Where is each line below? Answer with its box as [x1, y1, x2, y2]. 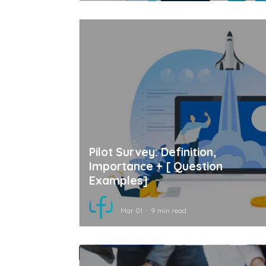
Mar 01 [121, 205, 142, 215]
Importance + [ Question [89, 159, 223, 173]
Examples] [89, 173, 148, 188]
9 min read [151, 205, 186, 215]
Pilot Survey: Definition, [89, 144, 217, 159]
